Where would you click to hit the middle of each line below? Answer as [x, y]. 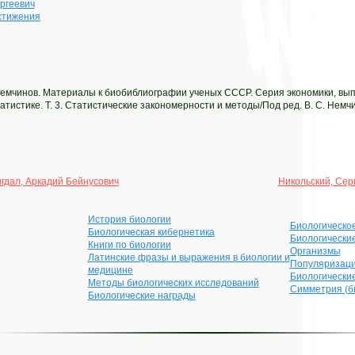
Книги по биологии [129, 245]
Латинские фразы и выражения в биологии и [189, 258]
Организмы [315, 251]
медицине [110, 270]
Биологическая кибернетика [151, 232]
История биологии [129, 219]
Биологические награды [141, 296]
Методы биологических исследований [173, 283]
